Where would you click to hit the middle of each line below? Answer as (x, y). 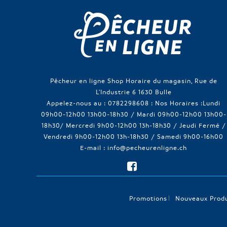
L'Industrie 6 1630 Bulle (134, 91)
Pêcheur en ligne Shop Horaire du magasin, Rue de (134, 80)
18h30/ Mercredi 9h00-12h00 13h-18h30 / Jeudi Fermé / (134, 125)
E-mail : (94, 147)
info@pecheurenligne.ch (147, 147)
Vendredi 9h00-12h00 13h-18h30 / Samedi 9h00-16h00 (134, 136)
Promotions (148, 198)
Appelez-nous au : (77, 103)
